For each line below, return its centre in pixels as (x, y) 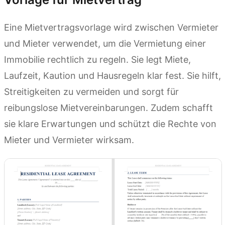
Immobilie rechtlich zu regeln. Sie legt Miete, (97, 60)
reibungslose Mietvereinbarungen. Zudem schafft (108, 108)
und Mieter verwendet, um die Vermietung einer (105, 44)
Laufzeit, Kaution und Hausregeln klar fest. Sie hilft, (113, 76)
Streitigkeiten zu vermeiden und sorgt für (91, 92)
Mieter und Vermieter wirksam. (69, 140)
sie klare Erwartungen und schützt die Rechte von (110, 124)
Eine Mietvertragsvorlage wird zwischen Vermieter (111, 28)
